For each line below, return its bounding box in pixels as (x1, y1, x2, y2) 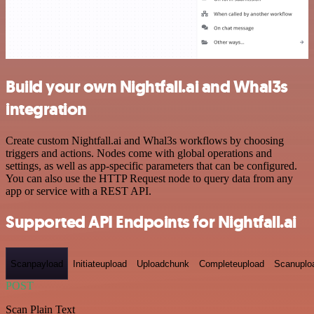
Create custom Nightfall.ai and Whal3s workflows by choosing (6, 134, 284, 146)
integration (6, 97, 87, 121)
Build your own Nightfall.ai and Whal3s (6, 75, 288, 98)
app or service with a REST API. (6, 184, 151, 197)
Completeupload (199, 258, 264, 269)
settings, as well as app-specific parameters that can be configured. (6, 159, 297, 172)
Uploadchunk (137, 258, 189, 269)
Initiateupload (73, 258, 127, 269)
